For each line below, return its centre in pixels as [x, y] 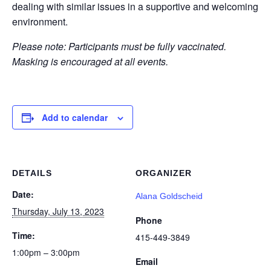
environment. [40, 21]
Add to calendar [75, 117]
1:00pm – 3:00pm [46, 252]
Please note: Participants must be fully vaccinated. [119, 46]
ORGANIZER [164, 173]
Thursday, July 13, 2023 [58, 211]
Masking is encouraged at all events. [90, 61]
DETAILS [32, 173]
